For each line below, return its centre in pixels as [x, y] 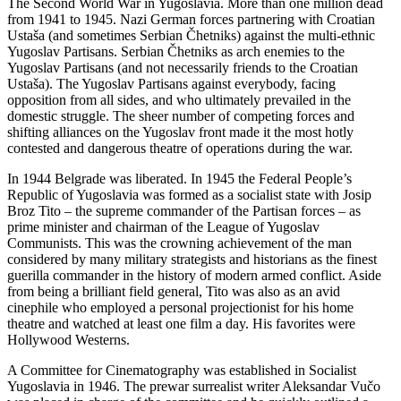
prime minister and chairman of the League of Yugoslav [163, 226]
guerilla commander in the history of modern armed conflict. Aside [194, 275]
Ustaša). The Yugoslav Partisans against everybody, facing [171, 83]
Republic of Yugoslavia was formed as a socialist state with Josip [189, 194]
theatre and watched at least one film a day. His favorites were [181, 323]
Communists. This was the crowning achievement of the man [179, 243]
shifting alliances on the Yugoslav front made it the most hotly [180, 132]
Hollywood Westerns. [68, 339]
